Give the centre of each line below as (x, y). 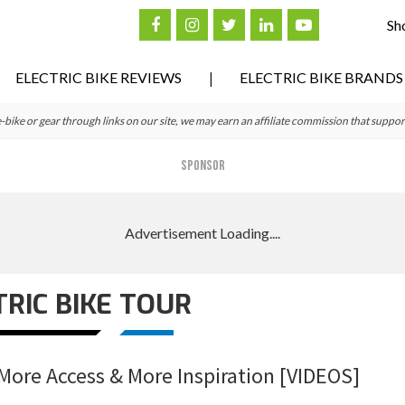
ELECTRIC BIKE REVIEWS (99, 77)
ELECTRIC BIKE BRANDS (321, 77)
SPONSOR (202, 166)
